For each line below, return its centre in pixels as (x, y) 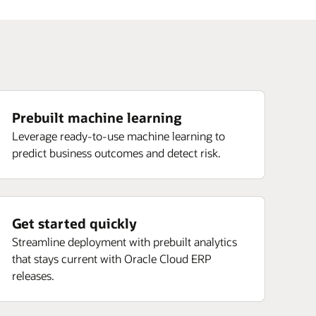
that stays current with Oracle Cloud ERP (112, 259)
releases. (33, 275)
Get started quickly (74, 223)
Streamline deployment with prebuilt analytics (124, 242)
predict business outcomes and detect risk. (116, 153)
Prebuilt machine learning (97, 117)
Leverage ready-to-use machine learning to (119, 136)
